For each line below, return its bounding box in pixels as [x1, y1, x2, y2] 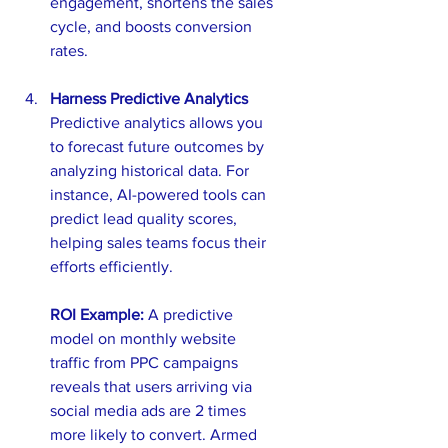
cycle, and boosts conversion [50, 17, 256, 35]
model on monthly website [50, 329, 240, 347]
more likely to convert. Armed [50, 425, 261, 443]
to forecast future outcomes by [50, 137, 268, 155]
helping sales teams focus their [50, 233, 270, 251]
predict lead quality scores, [50, 209, 241, 227]
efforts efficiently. [50, 257, 173, 275]
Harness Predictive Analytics [50, 89, 248, 107]
